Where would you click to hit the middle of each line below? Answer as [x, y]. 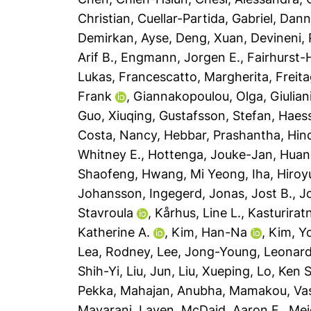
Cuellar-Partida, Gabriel [205, 18]
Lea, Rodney [114, 252]
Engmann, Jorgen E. [181, 57]
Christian [104, 18]
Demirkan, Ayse [124, 38]
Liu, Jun [149, 271]
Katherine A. [114, 232]
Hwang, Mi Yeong [194, 174]
